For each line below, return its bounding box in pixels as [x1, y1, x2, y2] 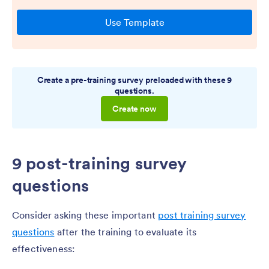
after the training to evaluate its [54, 225, 197, 238]
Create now [112, 103, 157, 114]
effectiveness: [12, 242, 75, 255]
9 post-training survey [12, 152, 187, 174]
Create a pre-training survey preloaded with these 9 [37, 74, 232, 85]
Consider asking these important [12, 208, 159, 221]
